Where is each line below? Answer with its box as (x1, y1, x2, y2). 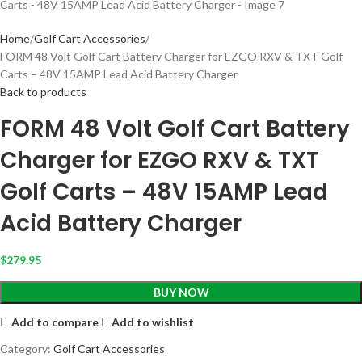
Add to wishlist (112, 314, 195, 329)
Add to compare (11, 314, 99, 329)
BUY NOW (153, 285, 209, 300)
